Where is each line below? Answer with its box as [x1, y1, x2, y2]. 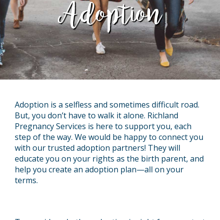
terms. [15, 175, 38, 186]
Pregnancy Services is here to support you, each [15, 121, 192, 132]
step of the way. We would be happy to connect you [15, 132, 203, 142]
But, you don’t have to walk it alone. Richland [15, 110, 178, 121]
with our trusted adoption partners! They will [15, 142, 180, 153]
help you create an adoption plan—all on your [15, 164, 184, 175]
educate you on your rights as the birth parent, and [15, 153, 204, 164]
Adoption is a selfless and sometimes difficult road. [15, 99, 199, 110]
